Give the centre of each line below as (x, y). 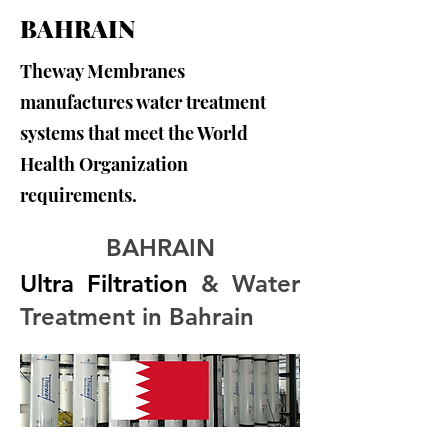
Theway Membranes (102, 71)
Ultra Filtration (104, 283)
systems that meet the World (134, 133)
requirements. (78, 195)
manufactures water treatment (143, 102)
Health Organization (104, 164)
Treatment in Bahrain (137, 316)
